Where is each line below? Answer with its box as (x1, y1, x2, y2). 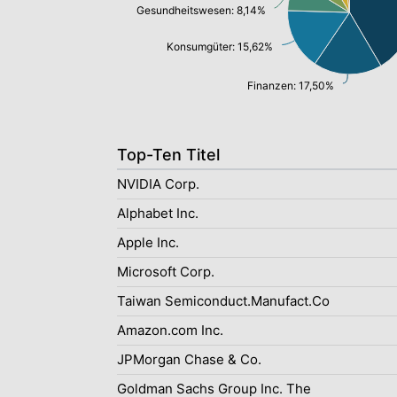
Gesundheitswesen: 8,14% (136, 4, 266, 17)
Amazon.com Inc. (117, 322, 223, 339)
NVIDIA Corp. (117, 175, 199, 192)
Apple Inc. (117, 234, 179, 251)
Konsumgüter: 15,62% (167, 40, 273, 53)
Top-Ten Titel (117, 145, 220, 164)
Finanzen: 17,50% (247, 79, 334, 92)
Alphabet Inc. (117, 205, 198, 222)
